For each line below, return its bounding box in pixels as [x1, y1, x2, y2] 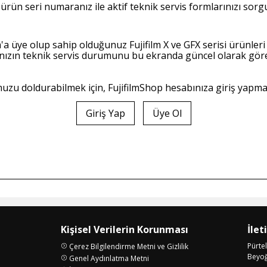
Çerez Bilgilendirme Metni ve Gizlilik [69, 241, 189, 252]
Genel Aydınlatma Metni [69, 253, 150, 263]
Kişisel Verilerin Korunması [61, 223, 189, 236]
